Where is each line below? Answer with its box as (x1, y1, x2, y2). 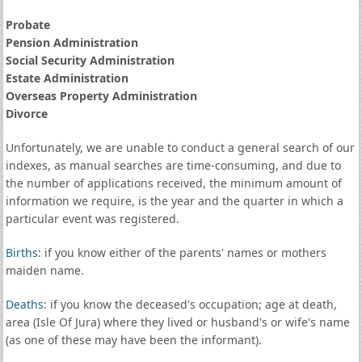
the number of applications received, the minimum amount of (5, 175, 342, 191)
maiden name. (5, 263, 84, 278)
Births (5, 245, 38, 260)
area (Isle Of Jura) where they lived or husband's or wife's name (5, 314, 350, 330)
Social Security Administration (5, 53, 175, 68)
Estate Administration (5, 70, 128, 86)
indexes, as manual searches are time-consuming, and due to (5, 158, 341, 173)
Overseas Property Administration (5, 88, 197, 103)
